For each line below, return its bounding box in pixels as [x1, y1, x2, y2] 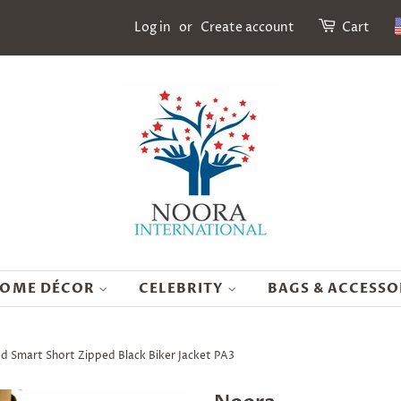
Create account [200, 19, 294, 36]
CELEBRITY [139, 279, 227, 297]
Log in [134, 19, 171, 36]
